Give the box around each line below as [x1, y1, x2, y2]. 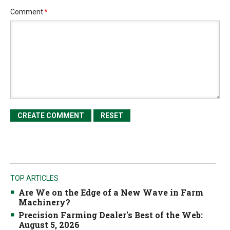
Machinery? [18, 197, 70, 207]
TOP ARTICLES [10, 174, 59, 182]
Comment [10, 8, 43, 16]
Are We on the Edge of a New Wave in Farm [18, 187, 203, 198]
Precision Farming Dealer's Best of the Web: [18, 209, 203, 220]
